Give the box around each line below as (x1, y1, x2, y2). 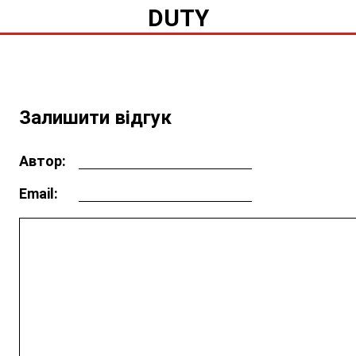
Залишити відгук (19, 106, 172, 129)
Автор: (19, 152, 66, 169)
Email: (19, 184, 58, 202)
